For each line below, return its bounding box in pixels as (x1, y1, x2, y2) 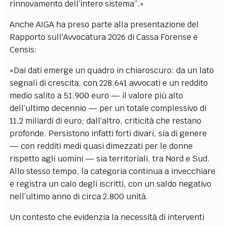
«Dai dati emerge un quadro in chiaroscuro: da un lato (10, 65, 214, 76)
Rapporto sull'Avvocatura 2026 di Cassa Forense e (10, 31, 198, 42)
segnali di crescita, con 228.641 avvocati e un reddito (10, 77, 208, 88)
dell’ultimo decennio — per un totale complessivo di (10, 102, 207, 114)
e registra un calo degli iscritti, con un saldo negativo (10, 178, 212, 189)
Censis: (10, 44, 37, 55)
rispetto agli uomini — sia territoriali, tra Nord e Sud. (10, 153, 210, 164)
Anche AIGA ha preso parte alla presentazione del (10, 19, 199, 30)
